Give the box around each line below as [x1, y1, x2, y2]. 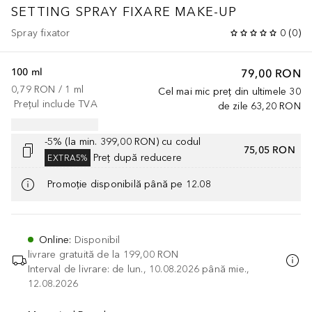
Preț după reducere [93, 151, 182, 164]
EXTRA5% [47, 153, 88, 163]
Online [39, 233, 70, 246]
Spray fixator [11, 26, 70, 39]
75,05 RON [244, 144, 295, 157]
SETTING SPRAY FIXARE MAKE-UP [11, 3, 237, 19]
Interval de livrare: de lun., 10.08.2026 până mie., [28, 263, 250, 275]
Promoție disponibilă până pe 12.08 [47, 178, 211, 191]
